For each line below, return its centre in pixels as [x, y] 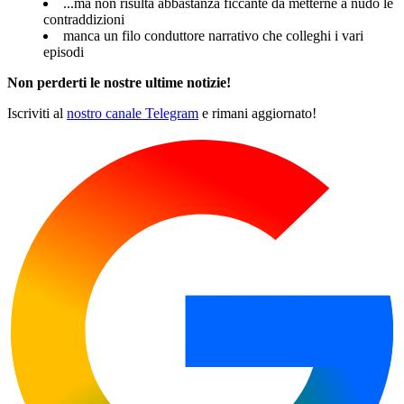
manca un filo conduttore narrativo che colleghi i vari [213, 36]
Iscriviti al [37, 114]
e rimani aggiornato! [257, 114]
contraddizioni [84, 20]
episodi [64, 52]
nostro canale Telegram [133, 114]
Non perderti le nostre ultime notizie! [119, 83]
